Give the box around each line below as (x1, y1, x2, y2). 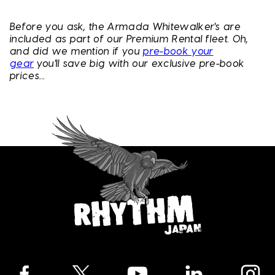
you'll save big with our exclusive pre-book (36, 59, 245, 69)
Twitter (66, 260, 98, 269)
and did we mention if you (10, 47, 144, 57)
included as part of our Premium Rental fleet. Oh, (10, 34, 249, 45)
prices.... (10, 71, 45, 82)
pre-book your (143, 47, 214, 57)
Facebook (10, 260, 51, 269)
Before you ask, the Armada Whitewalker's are (10, 22, 241, 33)
